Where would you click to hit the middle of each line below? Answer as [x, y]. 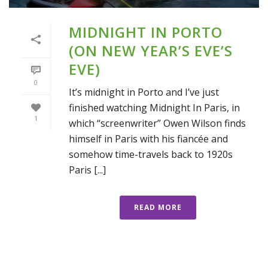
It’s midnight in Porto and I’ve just [144, 92]
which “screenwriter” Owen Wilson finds [157, 124]
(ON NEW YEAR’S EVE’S [151, 51]
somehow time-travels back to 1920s [151, 155]
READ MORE [158, 208]
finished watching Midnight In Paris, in [154, 108]
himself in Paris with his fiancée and [148, 139]
